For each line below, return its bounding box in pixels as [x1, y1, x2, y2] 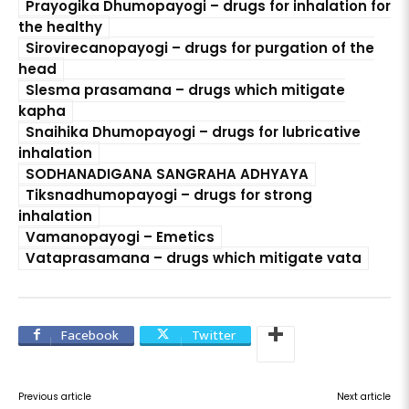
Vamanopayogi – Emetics [26, 226, 215, 246]
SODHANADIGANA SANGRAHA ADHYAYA [26, 163, 309, 184]
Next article [336, 389, 391, 404]
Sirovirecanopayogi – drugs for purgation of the [26, 37, 374, 58]
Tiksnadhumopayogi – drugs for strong [26, 184, 312, 204]
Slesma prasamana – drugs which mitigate [26, 79, 345, 100]
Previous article [18, 389, 91, 404]
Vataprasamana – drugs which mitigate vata [26, 247, 362, 267]
